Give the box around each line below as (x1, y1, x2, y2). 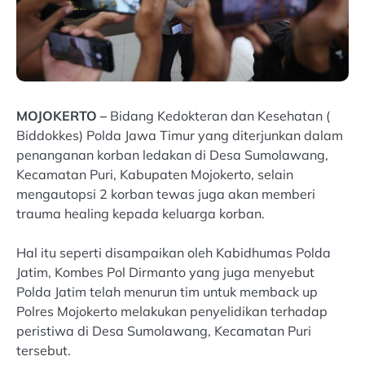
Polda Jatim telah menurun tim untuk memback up (16, 283, 318, 300)
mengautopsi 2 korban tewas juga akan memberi (16, 185, 315, 202)
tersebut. (16, 341, 71, 358)
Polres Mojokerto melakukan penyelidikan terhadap (16, 302, 328, 319)
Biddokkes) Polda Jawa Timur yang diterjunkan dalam (16, 126, 343, 143)
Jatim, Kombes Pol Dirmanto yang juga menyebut (16, 263, 314, 280)
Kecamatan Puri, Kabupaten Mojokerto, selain (16, 165, 293, 182)
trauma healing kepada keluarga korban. (16, 204, 265, 222)
